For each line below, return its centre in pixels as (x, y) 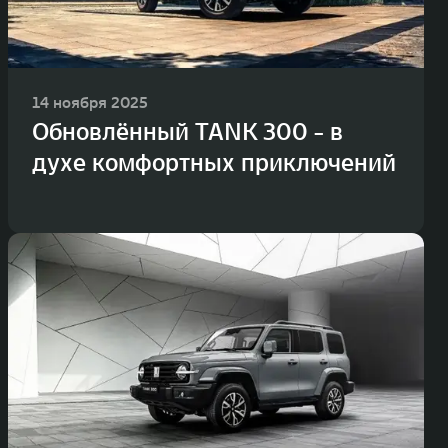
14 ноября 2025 (90, 102)
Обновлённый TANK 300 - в (187, 132)
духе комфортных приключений (214, 163)
